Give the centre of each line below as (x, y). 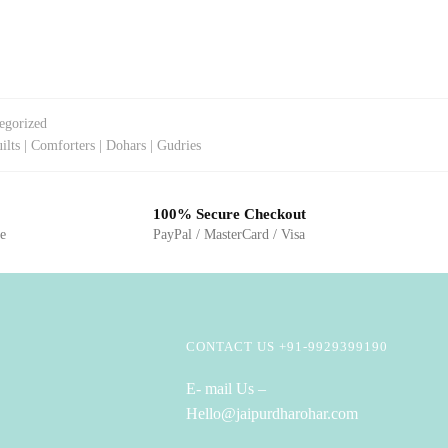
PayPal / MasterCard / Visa (229, 234)
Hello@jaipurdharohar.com (272, 414)
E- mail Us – (226, 389)
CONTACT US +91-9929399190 (287, 347)
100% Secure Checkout (230, 213)
